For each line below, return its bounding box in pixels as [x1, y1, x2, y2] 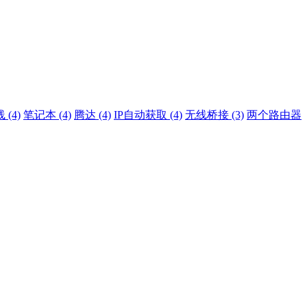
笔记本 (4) [23, 109, 71, 121]
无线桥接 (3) [185, 109, 244, 121]
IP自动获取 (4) [114, 109, 182, 121]
